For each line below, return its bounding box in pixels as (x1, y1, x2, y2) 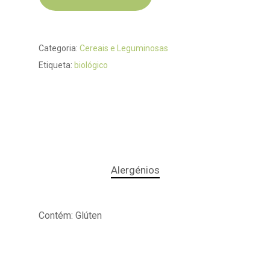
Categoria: (39, 43, 80, 53)
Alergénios (110, 163, 160, 176)
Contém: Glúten (39, 209, 102, 221)
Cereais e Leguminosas (80, 43, 168, 53)
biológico (74, 60, 108, 70)
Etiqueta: (39, 60, 74, 70)
